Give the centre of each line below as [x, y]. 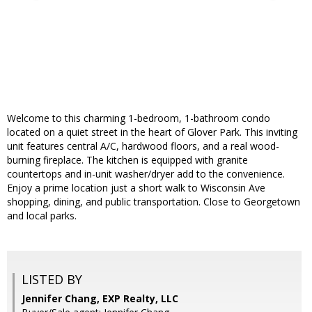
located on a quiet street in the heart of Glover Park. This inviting [152, 132]
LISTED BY [52, 280]
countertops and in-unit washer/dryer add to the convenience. [146, 174]
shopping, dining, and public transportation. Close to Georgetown [154, 202]
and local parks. [42, 216]
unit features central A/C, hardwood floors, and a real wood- [143, 146]
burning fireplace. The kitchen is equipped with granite [127, 160]
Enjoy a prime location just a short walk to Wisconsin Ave [136, 188]
